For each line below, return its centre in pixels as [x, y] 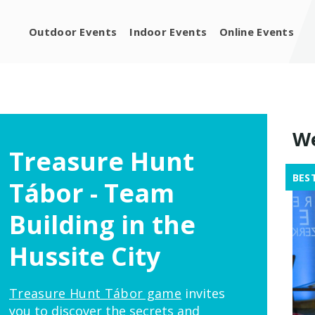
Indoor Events [168, 31]
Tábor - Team [92, 193]
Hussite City [85, 256]
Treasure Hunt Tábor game [96, 293]
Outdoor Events [73, 31]
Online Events [257, 31]
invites [204, 293]
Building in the [102, 225]
